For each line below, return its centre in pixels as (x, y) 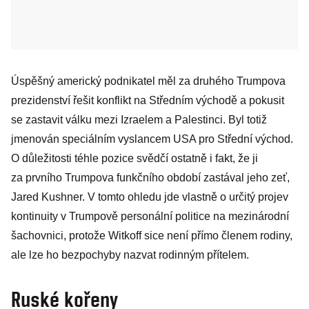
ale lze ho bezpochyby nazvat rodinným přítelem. (130, 255)
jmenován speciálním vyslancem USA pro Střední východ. (152, 139)
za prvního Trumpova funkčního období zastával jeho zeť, (150, 178)
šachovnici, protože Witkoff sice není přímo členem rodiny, (152, 236)
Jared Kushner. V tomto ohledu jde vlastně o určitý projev (150, 197)
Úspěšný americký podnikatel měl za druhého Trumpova (148, 81)
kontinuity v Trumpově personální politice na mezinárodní (150, 216)
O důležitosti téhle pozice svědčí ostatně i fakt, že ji (134, 158)
